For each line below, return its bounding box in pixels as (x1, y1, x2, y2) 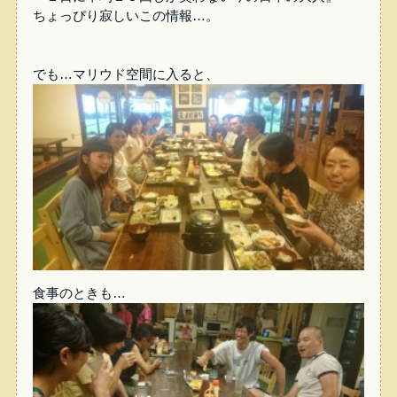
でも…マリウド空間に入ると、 (32, 66, 219, 82)
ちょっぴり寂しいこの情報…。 (32, 8, 219, 23)
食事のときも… (32, 286, 126, 301)
